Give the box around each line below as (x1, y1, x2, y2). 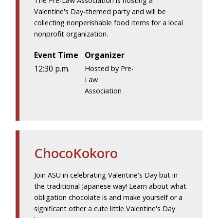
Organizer (85, 49, 125, 60)
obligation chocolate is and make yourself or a (34, 193, 182, 202)
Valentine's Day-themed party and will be (34, 6, 166, 16)
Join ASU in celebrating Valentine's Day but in (34, 170, 178, 180)
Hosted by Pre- (85, 64, 134, 73)
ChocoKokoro (34, 144, 118, 163)
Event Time (34, 49, 78, 60)
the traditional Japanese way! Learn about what (34, 182, 186, 191)
